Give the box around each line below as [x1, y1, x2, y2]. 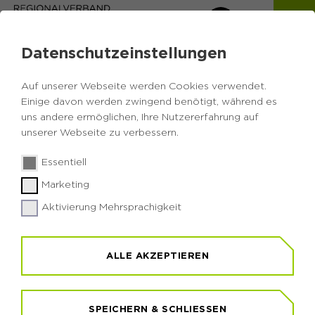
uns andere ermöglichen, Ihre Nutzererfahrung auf [21, 112, 259, 122]
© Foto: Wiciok [234, 122, 301, 131]
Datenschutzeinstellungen [21, 44, 226, 61]
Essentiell [41, 157, 86, 167]
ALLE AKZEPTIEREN [106, 250, 209, 261]
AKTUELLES [14, 238, 130, 257]
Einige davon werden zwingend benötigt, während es [21, 97, 277, 107]
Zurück [28, 279, 69, 291]
